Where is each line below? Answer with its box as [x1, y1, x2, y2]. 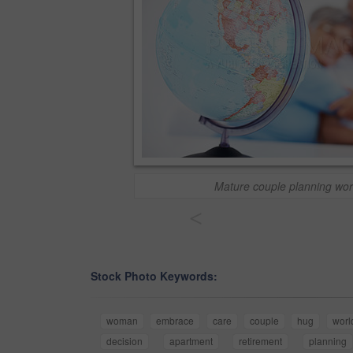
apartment [169, 334, 213, 348]
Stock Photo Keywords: [91, 268, 217, 284]
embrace [156, 314, 195, 328]
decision [106, 334, 143, 348]
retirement [239, 334, 282, 348]
